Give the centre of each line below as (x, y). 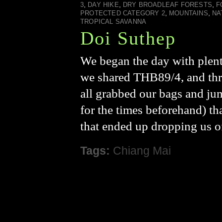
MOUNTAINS (189, 13)
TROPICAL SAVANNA (113, 22)
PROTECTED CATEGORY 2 (123, 13)
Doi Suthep (128, 38)
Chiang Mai (142, 151)
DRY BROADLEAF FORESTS (167, 5)
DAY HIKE (103, 5)
